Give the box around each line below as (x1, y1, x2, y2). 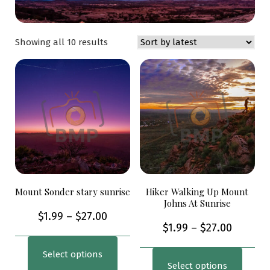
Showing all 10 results (15, 37, 108, 48)
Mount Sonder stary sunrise (15, 186, 131, 198)
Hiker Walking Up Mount (146, 186, 249, 198)
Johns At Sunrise (163, 197, 231, 210)
